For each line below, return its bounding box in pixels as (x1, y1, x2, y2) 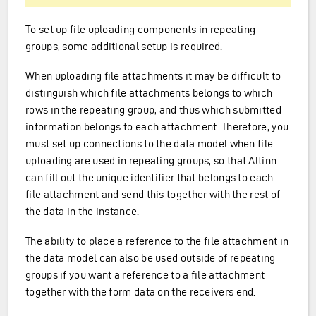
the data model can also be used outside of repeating (25, 252, 276, 264)
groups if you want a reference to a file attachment (25, 269, 265, 281)
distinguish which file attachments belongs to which (25, 87, 273, 99)
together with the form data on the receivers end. (25, 286, 256, 298)
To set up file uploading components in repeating (25, 23, 256, 35)
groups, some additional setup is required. (25, 40, 223, 52)
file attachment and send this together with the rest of (25, 188, 281, 200)
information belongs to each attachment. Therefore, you (25, 121, 289, 133)
